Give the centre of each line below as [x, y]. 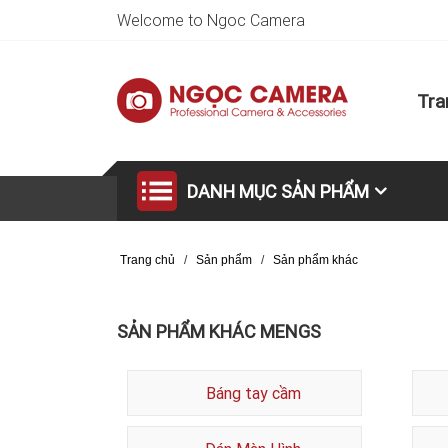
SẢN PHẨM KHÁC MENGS [219, 331]
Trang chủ [147, 260]
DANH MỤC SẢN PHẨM [278, 191]
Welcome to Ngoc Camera [211, 20]
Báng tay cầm [253, 393]
